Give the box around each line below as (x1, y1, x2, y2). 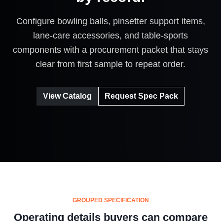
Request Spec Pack (105, 91, 178, 100)
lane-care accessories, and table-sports (33, 30, 188, 40)
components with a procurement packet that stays (13, 44, 208, 55)
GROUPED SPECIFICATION (72, 197, 149, 204)
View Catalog (43, 91, 92, 100)
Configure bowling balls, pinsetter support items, (16, 15, 205, 26)
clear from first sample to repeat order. (36, 58, 185, 69)
